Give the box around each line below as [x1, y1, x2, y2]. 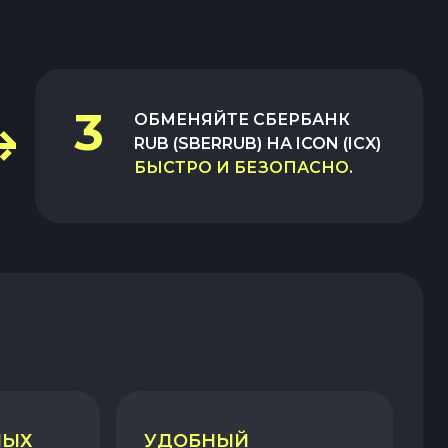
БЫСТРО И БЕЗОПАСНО [134, 157, 350, 177]
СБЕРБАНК [253, 109, 351, 129]
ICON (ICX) [296, 133, 382, 153]
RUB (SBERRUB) [134, 133, 263, 153]
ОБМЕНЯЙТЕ [134, 109, 254, 129]
